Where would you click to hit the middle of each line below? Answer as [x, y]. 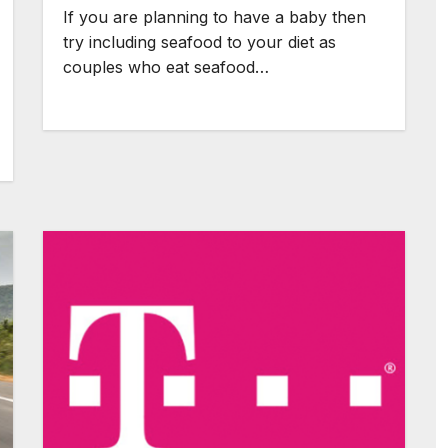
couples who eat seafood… [166, 67]
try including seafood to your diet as [200, 42]
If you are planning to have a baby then [215, 17]
